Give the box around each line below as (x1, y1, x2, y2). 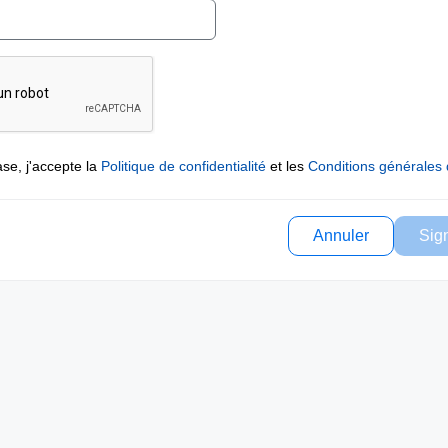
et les (266, 158, 308, 174)
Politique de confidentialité (101, 158, 266, 174)
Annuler (313, 227, 369, 244)
